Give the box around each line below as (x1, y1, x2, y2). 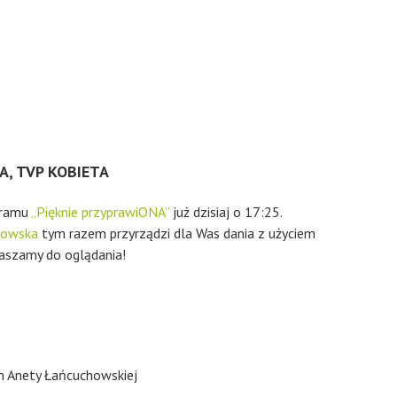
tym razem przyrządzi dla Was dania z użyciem (38, 224, 315, 242)
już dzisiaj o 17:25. (169, 203, 282, 221)
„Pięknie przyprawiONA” (31, 203, 169, 221)
